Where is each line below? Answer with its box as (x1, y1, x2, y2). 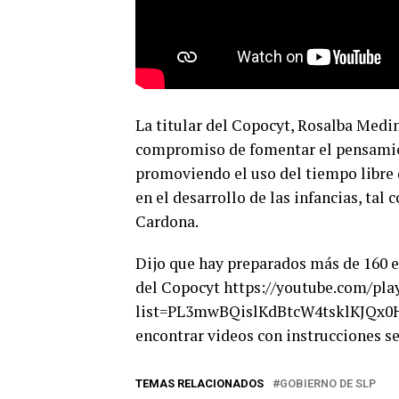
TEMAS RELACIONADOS (135, 377, 264, 390)
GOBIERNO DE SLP (280, 377, 376, 390)
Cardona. (135, 211, 199, 232)
